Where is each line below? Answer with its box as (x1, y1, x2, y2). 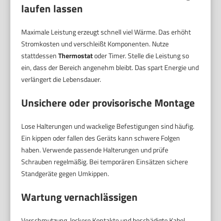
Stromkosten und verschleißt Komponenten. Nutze (21, 38, 169, 49)
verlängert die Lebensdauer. (21, 74, 102, 84)
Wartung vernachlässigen (21, 188, 138, 205)
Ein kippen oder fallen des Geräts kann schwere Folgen (21, 132, 181, 143)
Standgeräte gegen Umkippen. (21, 168, 110, 179)
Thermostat (58, 50, 93, 61)
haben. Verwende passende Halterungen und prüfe (21, 144, 169, 155)
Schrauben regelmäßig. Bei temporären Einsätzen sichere (21, 156, 188, 167)
